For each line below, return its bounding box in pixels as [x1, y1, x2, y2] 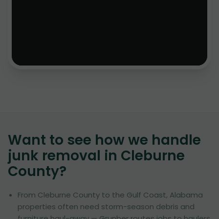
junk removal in [8, 146, 121, 165]
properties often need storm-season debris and [18, 201, 195, 212]
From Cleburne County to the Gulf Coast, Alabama [18, 190, 203, 200]
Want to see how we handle [8, 131, 201, 150]
